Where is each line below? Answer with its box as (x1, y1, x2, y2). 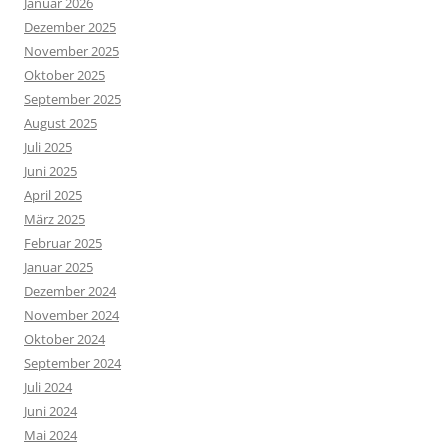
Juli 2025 (24, 137, 72, 156)
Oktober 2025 (24, 65, 105, 84)
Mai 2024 (24, 425, 77, 444)
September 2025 (24, 89, 121, 108)
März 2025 (24, 209, 85, 228)
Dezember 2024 (24, 281, 116, 300)
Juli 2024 (24, 377, 72, 396)
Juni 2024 (24, 401, 77, 420)
